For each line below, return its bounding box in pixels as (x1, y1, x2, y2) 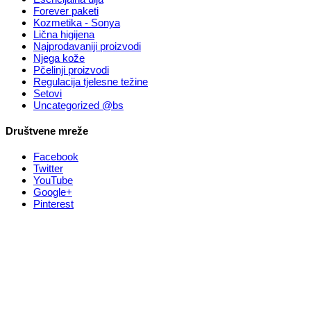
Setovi (33, 87, 62, 100)
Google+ (33, 186, 72, 199)
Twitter (33, 162, 63, 175)
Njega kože (33, 52, 85, 65)
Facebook (33, 151, 78, 163)
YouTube (33, 174, 73, 187)
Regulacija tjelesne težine (33, 76, 148, 88)
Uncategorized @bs (33, 99, 124, 112)
